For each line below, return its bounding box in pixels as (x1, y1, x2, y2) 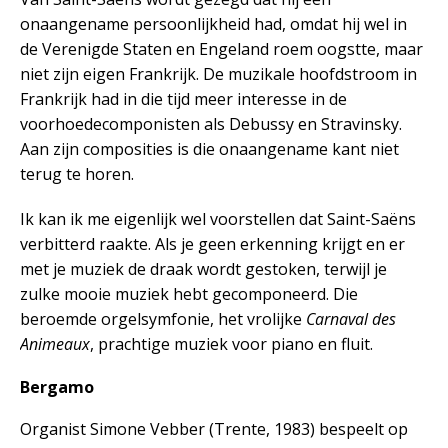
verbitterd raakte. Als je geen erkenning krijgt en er (20, 232, 405, 255)
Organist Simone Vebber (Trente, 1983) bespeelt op (20, 417, 408, 440)
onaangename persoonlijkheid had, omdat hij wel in (20, 12, 407, 35)
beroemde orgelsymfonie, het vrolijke (20, 307, 306, 330)
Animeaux (20, 332, 90, 355)
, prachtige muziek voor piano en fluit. (90, 332, 373, 355)
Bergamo (20, 375, 94, 398)
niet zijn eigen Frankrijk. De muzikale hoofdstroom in (20, 62, 417, 85)
